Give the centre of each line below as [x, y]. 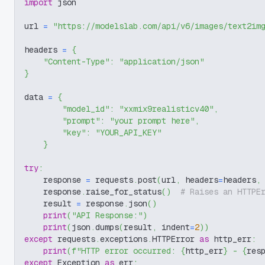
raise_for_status [124, 192]
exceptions [124, 239]
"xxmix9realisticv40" [166, 109]
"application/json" [161, 62]
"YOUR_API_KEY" [128, 132]
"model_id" [86, 109]
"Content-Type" [76, 62]
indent [173, 227]
